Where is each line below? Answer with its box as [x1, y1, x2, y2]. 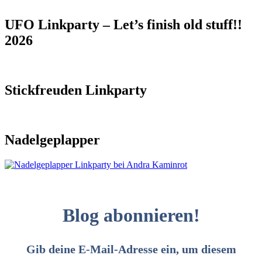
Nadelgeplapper [5, 132, 100, 147]
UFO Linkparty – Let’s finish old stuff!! [5, 17, 242, 33]
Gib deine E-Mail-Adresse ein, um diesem [26, 243, 236, 256]
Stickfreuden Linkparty [5, 82, 147, 98]
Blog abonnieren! [62, 205, 200, 226]
